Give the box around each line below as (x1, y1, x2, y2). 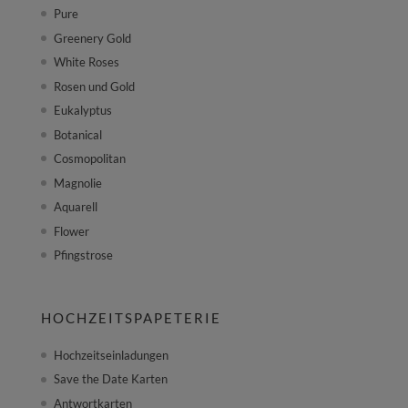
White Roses (53, 55, 119, 70)
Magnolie (53, 175, 102, 190)
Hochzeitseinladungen (53, 347, 168, 362)
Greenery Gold (53, 30, 131, 46)
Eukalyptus (53, 103, 112, 118)
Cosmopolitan (53, 151, 126, 167)
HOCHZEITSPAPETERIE (40, 309, 221, 326)
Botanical (53, 127, 102, 142)
